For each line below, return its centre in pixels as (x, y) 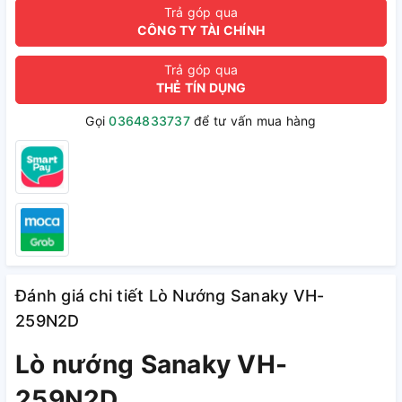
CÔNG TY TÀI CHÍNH (201, 30)
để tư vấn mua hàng (253, 121)
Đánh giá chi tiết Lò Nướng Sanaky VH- (170, 296)
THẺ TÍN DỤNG (201, 87)
